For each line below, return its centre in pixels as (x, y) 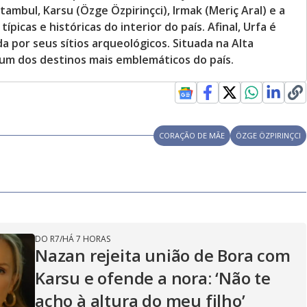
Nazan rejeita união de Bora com (163, 255)
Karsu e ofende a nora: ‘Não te (153, 278)
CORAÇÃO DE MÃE (192, 135)
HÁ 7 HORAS (86, 238)
